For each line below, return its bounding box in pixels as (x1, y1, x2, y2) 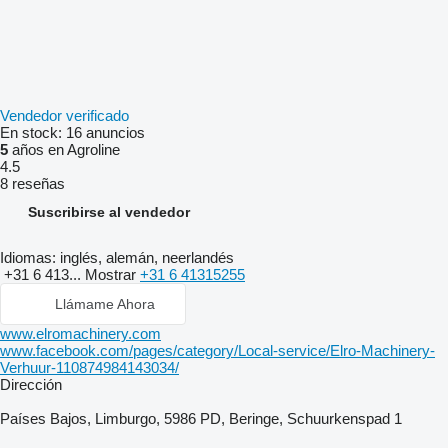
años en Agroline (8, 141, 120, 158)
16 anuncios (66, 124, 145, 141)
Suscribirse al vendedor (28, 204, 190, 220)
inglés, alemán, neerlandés (56, 249, 234, 266)
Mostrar (85, 266, 140, 283)
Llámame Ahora (55, 296, 155, 312)
